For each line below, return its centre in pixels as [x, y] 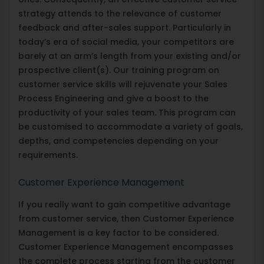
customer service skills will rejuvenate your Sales [123, 84]
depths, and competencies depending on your [118, 141]
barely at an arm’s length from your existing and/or [130, 56]
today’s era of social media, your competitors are [126, 42]
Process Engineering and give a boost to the [113, 98]
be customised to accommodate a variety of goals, [131, 126]
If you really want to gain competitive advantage [124, 204]
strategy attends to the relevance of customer [120, 13]
